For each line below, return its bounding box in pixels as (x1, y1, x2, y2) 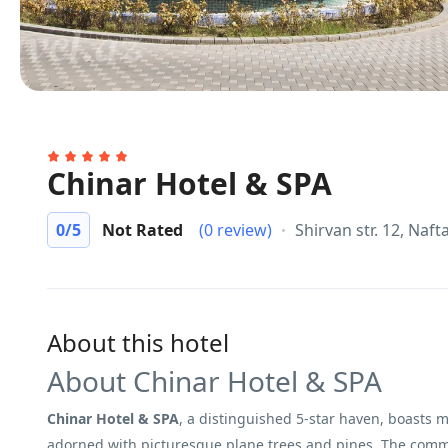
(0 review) (199, 219, 272, 241)
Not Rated (102, 219, 183, 241)
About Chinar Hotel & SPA (47, 362, 382, 400)
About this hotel (47, 326, 229, 359)
